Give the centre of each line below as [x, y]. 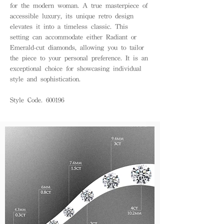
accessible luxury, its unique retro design [72, 16]
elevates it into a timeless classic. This [69, 26]
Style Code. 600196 [37, 100]
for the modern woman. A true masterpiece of [79, 5]
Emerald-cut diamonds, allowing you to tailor [77, 47]
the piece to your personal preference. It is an [79, 58]
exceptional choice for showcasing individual [76, 68]
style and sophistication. [45, 79]
